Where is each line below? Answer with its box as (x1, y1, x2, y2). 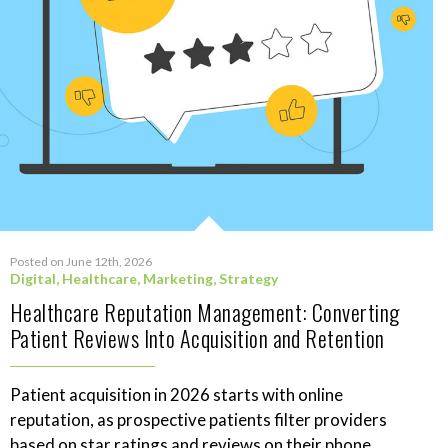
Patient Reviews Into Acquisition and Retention (10, 322, 385, 355)
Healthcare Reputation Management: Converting (10, 296, 400, 329)
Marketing (143, 270, 213, 288)
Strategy (219, 270, 278, 288)
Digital (10, 270, 56, 288)
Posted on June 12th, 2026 (10, 254, 152, 270)
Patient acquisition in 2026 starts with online (10, 384, 343, 406)
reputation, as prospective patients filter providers (10, 409, 387, 431)
